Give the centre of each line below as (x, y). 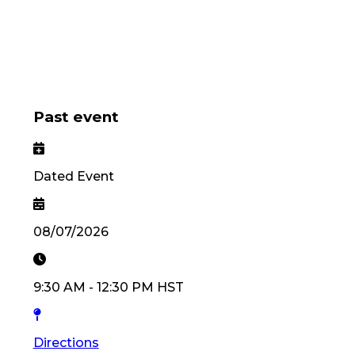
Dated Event (73, 176)
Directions (66, 342)
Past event (76, 116)
